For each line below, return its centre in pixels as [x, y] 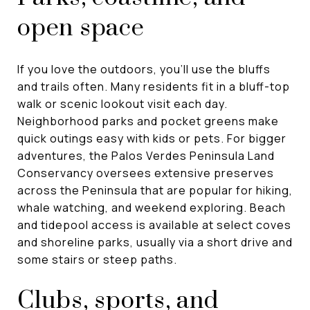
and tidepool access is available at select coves [154, 225]
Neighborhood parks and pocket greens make [148, 121]
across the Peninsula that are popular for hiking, [155, 190]
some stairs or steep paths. [97, 259]
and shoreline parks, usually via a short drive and [155, 242]
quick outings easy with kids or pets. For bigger [152, 138]
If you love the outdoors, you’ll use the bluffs [144, 69]
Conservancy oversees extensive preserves [146, 173]
